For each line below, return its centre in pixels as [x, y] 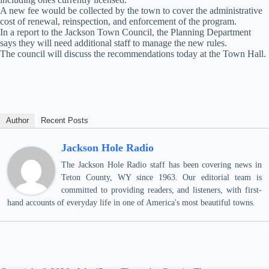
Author [17, 120]
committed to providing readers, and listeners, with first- [162, 190]
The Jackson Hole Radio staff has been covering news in [162, 165]
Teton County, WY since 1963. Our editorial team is [162, 177]
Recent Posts [65, 120]
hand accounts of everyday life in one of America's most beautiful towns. [131, 203]
